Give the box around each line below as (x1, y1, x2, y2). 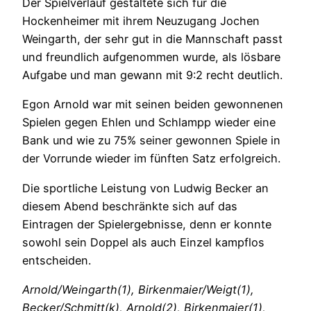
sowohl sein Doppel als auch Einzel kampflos (22, 235, 264, 249)
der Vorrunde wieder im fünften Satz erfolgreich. (22, 151, 280, 166)
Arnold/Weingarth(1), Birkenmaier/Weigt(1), (22, 283, 254, 296)
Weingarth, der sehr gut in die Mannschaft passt (22, 32, 283, 47)
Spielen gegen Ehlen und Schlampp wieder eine (22, 115, 276, 130)
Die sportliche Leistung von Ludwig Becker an (22, 180, 269, 195)
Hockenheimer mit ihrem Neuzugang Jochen (22, 14, 260, 28)
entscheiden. (22, 253, 91, 267)
